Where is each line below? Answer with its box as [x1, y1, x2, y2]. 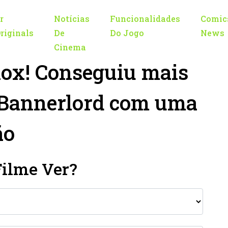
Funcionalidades [110, 13, 180, 24]
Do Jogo [110, 27, 144, 38]
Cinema [54, 42, 86, 52]
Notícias [54, 13, 90, 24]
